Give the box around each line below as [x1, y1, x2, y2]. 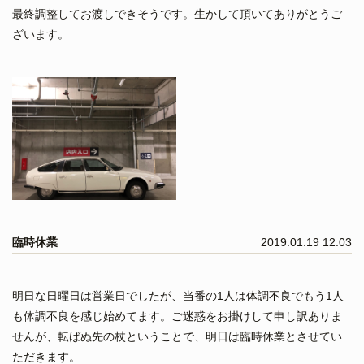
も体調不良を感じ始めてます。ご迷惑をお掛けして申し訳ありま [12, 309, 342, 323]
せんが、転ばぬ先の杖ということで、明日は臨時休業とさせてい [12, 329, 342, 343]
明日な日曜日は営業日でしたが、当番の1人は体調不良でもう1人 [12, 288, 344, 302]
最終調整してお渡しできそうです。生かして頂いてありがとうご [12, 6, 342, 20]
